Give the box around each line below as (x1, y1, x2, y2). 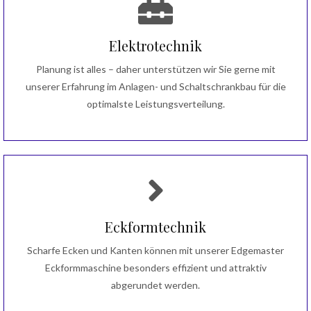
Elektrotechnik (109, 35, 202, 55)
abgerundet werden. (111, 278, 200, 291)
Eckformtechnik (105, 217, 206, 236)
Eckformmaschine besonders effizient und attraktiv (44, 261, 267, 274)
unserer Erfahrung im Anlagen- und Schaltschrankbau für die (25, 80, 286, 92)
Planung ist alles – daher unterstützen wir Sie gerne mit (35, 62, 276, 75)
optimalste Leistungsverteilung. (86, 97, 225, 110)
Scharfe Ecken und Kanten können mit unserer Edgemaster (27, 244, 284, 256)
